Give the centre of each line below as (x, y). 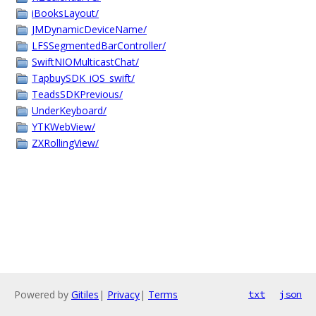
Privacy (123, 294)
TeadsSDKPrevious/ (77, 94)
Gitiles (85, 294)
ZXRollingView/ (65, 143)
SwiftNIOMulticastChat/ (85, 62)
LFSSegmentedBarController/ (99, 45)
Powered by (43, 294)
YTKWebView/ (63, 127)
